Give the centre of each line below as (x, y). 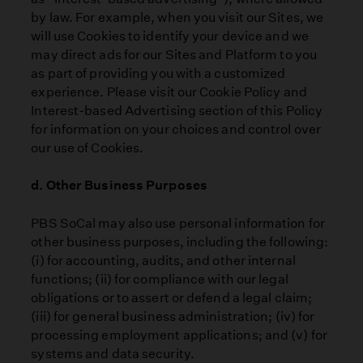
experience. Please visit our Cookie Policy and (169, 92)
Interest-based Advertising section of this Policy (177, 111)
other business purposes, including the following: (180, 241)
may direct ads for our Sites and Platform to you (174, 55)
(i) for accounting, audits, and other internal (163, 260)
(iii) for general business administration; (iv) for (173, 316)
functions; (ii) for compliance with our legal (160, 279)
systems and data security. (113, 353)
